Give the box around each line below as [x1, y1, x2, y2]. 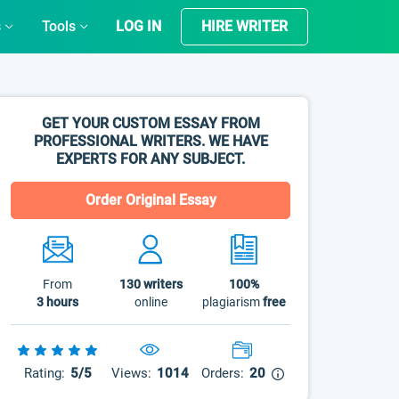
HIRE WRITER [201, 18, 288, 35]
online [134, 295, 167, 309]
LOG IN [115, 18, 161, 35]
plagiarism [201, 295, 263, 309]
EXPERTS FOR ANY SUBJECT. [56, 151, 246, 167]
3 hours [37, 295, 79, 309]
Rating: [23, 365, 65, 381]
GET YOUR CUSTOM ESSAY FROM [41, 115, 260, 132]
